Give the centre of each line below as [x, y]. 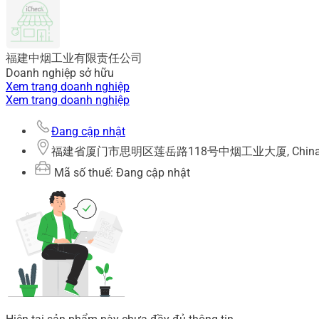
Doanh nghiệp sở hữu [60, 73]
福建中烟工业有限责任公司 [74, 58]
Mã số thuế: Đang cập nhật [121, 173]
